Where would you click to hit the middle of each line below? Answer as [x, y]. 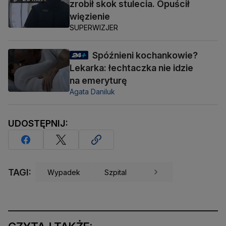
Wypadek [64, 172]
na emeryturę [98, 81]
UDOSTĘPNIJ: [38, 124]
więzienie [90, 17]
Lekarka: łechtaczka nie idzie [131, 68]
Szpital [116, 172]
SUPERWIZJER [94, 28]
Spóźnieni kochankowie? [145, 55]
